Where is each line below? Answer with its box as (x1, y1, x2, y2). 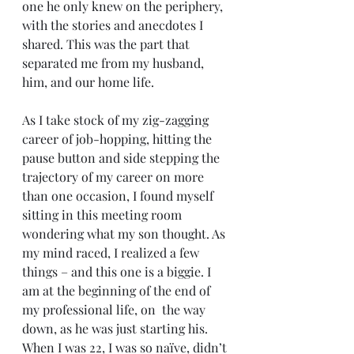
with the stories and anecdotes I (22, 17, 206, 33)
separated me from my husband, (22, 55, 207, 71)
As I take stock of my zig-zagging (22, 111, 212, 128)
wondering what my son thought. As (22, 225, 228, 242)
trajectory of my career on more (22, 168, 207, 185)
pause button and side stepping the (22, 149, 223, 166)
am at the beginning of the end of (22, 282, 213, 299)
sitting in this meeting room (22, 206, 185, 223)
